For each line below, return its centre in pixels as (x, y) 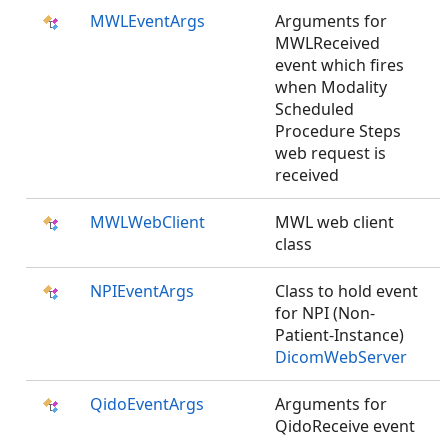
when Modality (331, 87)
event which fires (339, 65)
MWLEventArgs (147, 21)
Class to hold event (346, 291)
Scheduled (314, 109)
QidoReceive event (345, 426)
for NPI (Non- (325, 313)
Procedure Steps (338, 131)
